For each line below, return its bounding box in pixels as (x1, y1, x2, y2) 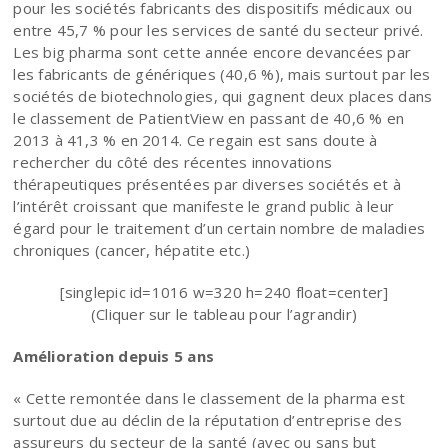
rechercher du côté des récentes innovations (13, 151, 333, 172)
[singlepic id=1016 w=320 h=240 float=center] (59, 281, 389, 302)
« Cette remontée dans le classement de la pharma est (13, 387, 406, 408)
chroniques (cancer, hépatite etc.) (13, 239, 251, 260)
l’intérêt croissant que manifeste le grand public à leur (13, 195, 395, 216)
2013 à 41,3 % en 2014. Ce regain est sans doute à (13, 129, 378, 150)
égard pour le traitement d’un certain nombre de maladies (13, 217, 426, 238)
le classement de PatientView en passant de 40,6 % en (13, 107, 405, 128)
